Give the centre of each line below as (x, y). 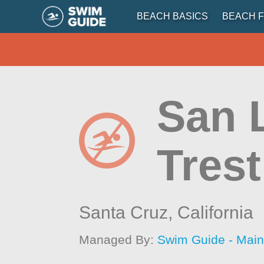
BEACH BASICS (172, 16)
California (216, 212)
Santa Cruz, (128, 212)
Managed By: (118, 240)
